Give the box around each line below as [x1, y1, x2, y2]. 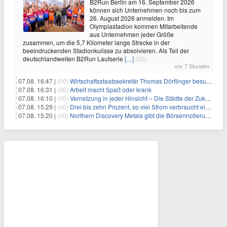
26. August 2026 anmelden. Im [90, 14, 174, 22]
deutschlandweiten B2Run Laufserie [23, 54, 125, 63]
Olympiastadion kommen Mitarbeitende [90, 22, 198, 30]
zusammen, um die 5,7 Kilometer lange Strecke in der [23, 38, 170, 47]
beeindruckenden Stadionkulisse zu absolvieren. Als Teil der [23, 46, 189, 55]
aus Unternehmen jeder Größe [90, 30, 174, 39]
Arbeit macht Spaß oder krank [70, 85, 152, 94]
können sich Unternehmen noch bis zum [90, 6, 201, 14]
